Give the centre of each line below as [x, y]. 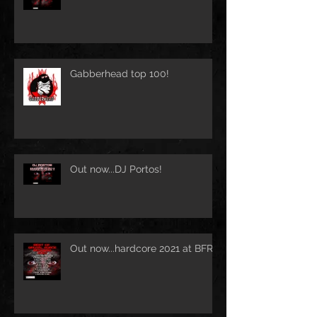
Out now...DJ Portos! [116, 169]
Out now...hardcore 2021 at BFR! [143, 248]
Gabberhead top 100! [120, 73]
